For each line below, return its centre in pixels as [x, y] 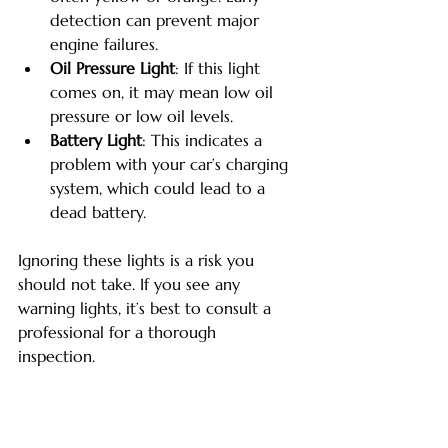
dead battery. [98, 211]
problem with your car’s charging [171, 163]
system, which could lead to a [160, 187]
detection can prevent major [157, 19]
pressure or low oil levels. [141, 115]
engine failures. [104, 43]
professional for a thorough [119, 331]
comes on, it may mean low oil [164, 91]
